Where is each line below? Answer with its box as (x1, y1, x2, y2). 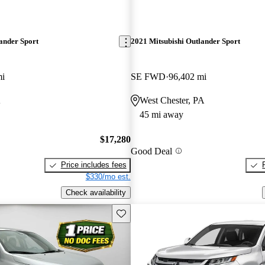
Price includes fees (60, 160, 127, 170)
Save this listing (115, 208, 171, 217)
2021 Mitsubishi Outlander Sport (130, 37, 240, 46)
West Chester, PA (139, 95, 205, 105)
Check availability (65, 188, 126, 197)
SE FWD (130, 71, 166, 82)
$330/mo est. (85, 172, 131, 182)
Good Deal (130, 146, 172, 156)
